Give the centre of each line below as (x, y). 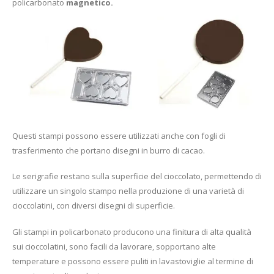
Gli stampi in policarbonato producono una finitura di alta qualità (132, 231)
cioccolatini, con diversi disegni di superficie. (94, 206)
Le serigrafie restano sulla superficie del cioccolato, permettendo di (137, 176)
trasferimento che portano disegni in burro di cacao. (109, 150)
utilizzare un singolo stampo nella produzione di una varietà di (128, 191)
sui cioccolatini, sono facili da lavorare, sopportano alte (114, 246)
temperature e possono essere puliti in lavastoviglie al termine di (133, 261)
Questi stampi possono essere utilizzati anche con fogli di (119, 135)
